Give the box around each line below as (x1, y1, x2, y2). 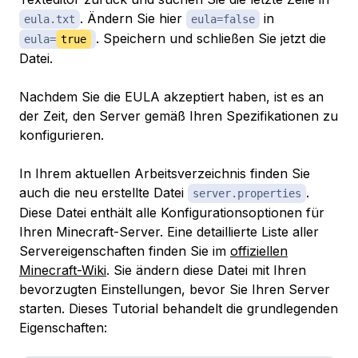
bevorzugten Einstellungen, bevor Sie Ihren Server (19, 281, 330, 298)
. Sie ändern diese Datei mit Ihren (106, 262, 306, 279)
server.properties (193, 187, 301, 201)
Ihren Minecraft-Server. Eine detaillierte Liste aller (19, 224, 319, 241)
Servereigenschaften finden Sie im (19, 243, 230, 260)
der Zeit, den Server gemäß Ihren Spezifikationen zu (19, 108, 338, 125)
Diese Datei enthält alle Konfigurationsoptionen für (19, 205, 324, 221)
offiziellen (230, 243, 288, 260)
